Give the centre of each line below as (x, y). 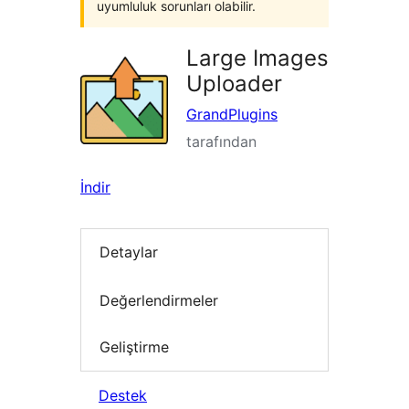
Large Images (257, 58)
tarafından (221, 142)
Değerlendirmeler (159, 300)
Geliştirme (134, 347)
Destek (123, 395)
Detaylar (129, 252)
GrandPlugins (232, 114)
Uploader (234, 84)
